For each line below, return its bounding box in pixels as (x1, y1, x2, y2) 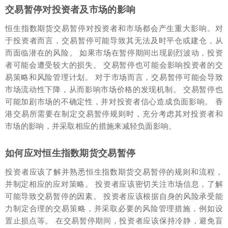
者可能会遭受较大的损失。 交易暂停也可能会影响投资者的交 (5, 60, 223, 70)
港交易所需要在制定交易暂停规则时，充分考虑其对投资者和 (5, 109, 223, 119)
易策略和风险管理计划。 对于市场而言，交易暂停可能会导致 (5, 72, 223, 82)
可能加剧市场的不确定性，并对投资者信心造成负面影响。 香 (5, 97, 223, 106)
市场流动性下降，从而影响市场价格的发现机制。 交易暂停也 (5, 84, 223, 94)
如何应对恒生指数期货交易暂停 (5, 148, 136, 158)
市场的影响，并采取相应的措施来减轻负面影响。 (5, 121, 177, 131)
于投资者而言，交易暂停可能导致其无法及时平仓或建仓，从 (5, 36, 223, 45)
